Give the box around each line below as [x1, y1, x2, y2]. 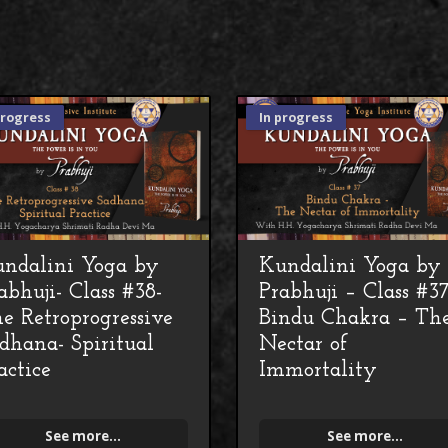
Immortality [259, 358, 378, 382]
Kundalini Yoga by [259, 254, 442, 278]
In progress [259, 109, 334, 127]
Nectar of [259, 332, 349, 356]
